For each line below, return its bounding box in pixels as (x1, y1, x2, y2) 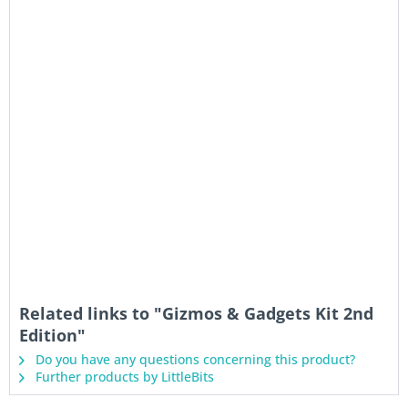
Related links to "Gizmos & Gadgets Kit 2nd (19, 302, 373, 324)
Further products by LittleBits (32, 368, 214, 385)
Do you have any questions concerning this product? (32, 351, 355, 368)
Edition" (19, 324, 86, 346)
